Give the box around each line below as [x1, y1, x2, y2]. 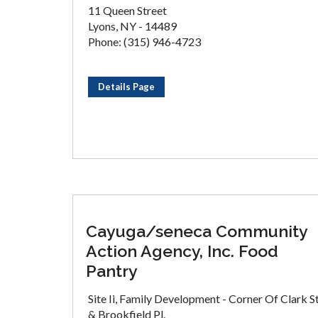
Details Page [98, 81, 155, 92]
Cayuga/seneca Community [86, 221, 307, 241]
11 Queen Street [88, 4, 167, 17]
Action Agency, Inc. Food [86, 241, 278, 261]
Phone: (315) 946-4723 [88, 35, 201, 48]
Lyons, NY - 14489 [88, 19, 177, 33]
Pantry [86, 261, 138, 280]
